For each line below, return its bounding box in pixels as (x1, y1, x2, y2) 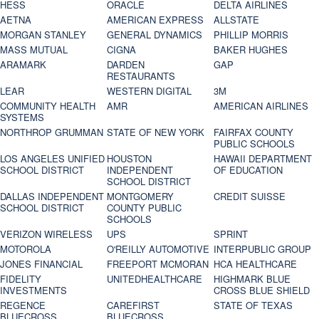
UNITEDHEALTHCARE (107, 272, 203, 286)
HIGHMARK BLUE (214, 272, 291, 286)
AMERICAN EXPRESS (107, 13, 204, 27)
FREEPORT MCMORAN (107, 257, 209, 271)
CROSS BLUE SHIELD (214, 283, 310, 298)
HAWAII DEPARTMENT (214, 152, 313, 166)
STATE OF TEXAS (214, 298, 293, 313)
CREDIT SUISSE (214, 189, 286, 204)
